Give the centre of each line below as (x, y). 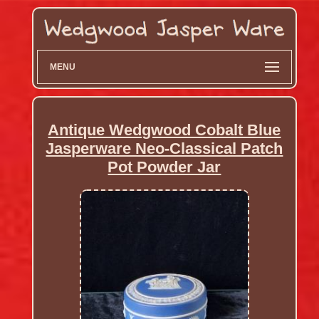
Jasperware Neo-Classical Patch (164, 149)
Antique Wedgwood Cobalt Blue (164, 130)
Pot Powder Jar (164, 167)
